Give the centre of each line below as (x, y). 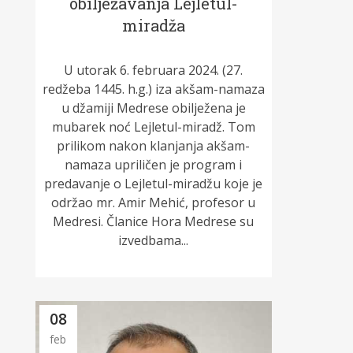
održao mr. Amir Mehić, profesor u (154, 202)
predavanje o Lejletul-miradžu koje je (154, 183)
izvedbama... (154, 240)
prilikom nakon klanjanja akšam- (154, 145)
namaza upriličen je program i (154, 164)
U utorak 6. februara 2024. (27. (154, 70)
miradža (153, 25)
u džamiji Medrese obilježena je (153, 108)
